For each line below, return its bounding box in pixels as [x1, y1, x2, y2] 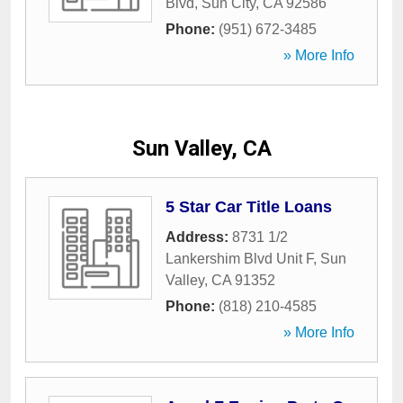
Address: [166, 229, 232, 245]
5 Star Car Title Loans [166, 198, 332, 216]
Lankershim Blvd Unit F [166, 251, 313, 266]
